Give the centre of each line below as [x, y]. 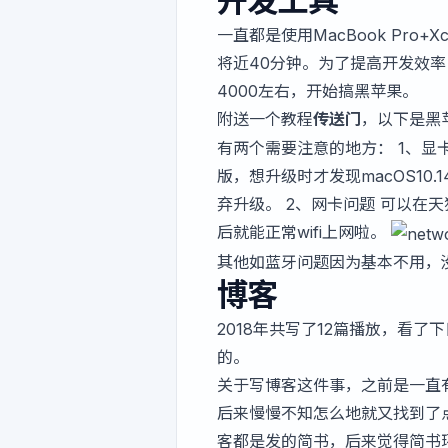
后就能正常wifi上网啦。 [304, 232]
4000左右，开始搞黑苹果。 [317, 90]
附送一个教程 [265, 118]
